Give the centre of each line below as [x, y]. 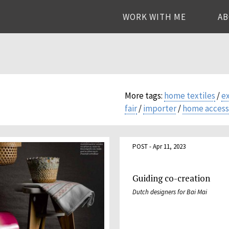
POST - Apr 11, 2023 [159, 146]
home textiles [190, 96]
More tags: [144, 96]
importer [160, 108]
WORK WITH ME [155, 17]
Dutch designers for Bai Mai [170, 192]
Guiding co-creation [171, 178]
